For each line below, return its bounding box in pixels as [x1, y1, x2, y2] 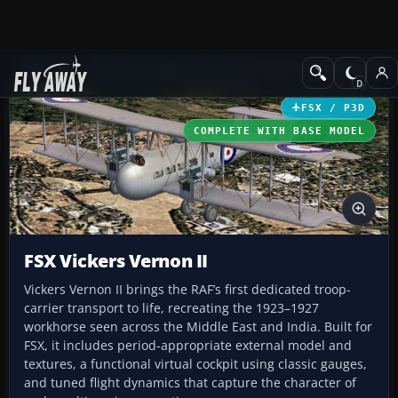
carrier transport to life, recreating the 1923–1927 [24, 299, 319, 317]
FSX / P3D [300, 101, 365, 113]
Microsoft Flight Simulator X [92, 60, 251, 76]
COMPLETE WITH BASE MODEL [193, 124, 365, 136]
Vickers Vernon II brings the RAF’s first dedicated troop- [24, 281, 351, 298]
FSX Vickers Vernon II [24, 249, 208, 274]
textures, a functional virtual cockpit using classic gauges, [24, 355, 367, 373]
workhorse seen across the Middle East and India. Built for [24, 318, 372, 336]
